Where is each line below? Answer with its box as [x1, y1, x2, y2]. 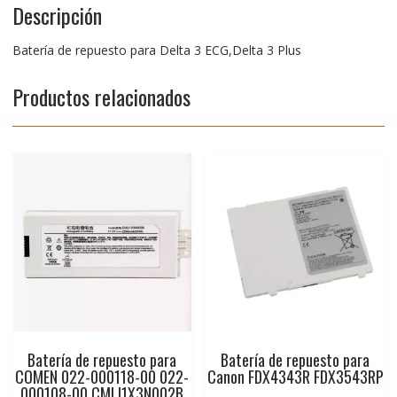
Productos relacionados [12, 80, 191, 113]
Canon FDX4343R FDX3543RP [206, 365, 384, 389]
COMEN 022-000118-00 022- [14, 365, 189, 389]
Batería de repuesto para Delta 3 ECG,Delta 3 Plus [12, 41, 301, 58]
